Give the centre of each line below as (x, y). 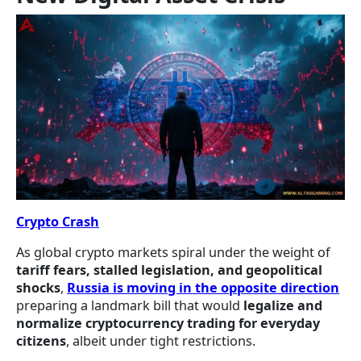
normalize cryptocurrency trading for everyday (168, 324)
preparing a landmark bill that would (130, 306)
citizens (41, 341)
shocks (38, 288)
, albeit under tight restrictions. (161, 341)
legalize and (283, 306)
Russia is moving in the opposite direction (203, 288)
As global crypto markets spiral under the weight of (173, 253)
